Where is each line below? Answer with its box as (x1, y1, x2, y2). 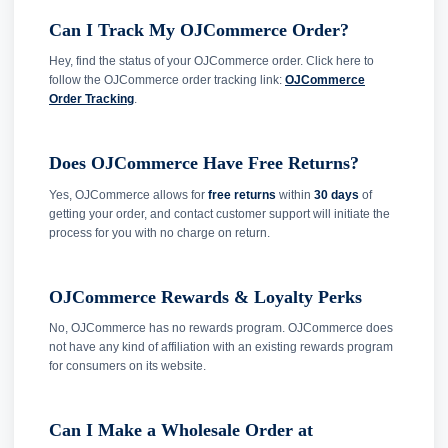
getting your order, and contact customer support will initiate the (49, 206, 390, 221)
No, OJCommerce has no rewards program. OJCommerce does (49, 321, 393, 336)
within (276, 187, 314, 202)
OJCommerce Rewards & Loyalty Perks (49, 286, 362, 307)
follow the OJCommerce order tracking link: (49, 73, 285, 88)
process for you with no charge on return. (49, 225, 270, 240)
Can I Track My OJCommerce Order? (49, 19, 349, 40)
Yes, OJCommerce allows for (49, 187, 208, 202)
